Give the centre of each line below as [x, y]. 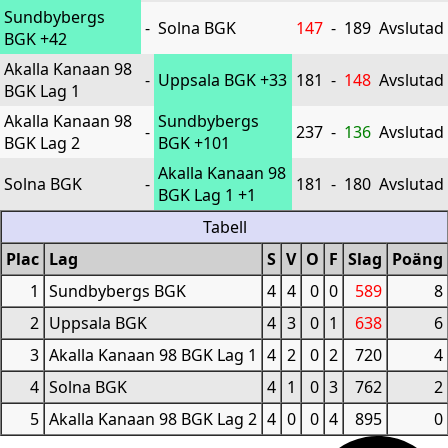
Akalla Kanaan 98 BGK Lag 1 [153, 355]
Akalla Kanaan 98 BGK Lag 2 [153, 419]
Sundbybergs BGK [117, 291]
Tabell [224, 227]
